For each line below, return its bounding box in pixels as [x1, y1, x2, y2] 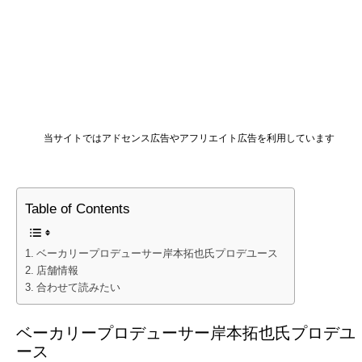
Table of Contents [25, 201, 130, 217]
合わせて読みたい [36, 282, 120, 294]
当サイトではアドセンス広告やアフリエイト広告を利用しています [44, 133, 335, 145]
